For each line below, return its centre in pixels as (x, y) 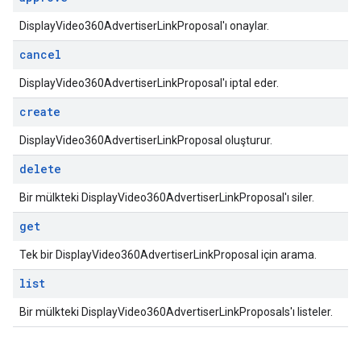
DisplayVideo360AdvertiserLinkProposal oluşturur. (146, 140)
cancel (40, 54)
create (40, 112)
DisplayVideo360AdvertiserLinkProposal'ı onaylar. (144, 26)
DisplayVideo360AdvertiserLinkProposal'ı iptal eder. (149, 83)
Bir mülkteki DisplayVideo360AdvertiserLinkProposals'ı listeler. (176, 312)
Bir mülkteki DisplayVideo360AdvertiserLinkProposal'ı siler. (167, 197)
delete (40, 169)
